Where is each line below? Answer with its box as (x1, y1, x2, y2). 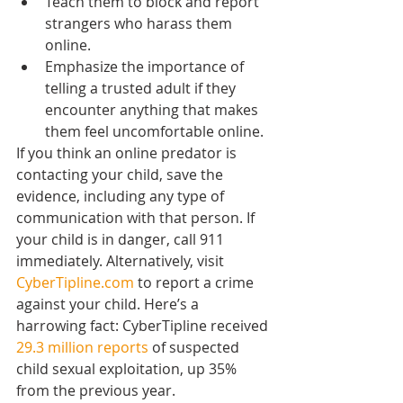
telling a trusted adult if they (45, 77, 239, 98)
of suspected (148, 336, 243, 357)
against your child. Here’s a (16, 293, 202, 314)
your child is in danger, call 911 (16, 228, 228, 249)
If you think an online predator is (16, 142, 240, 163)
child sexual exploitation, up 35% (16, 358, 240, 379)
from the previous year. (16, 380, 175, 400)
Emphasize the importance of (45, 56, 247, 76)
